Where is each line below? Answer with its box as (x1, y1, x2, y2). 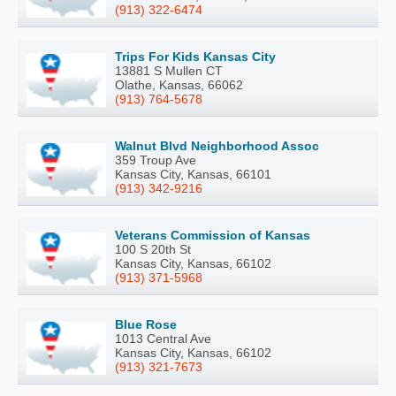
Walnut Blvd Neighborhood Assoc (115, 138, 319, 153)
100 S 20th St (115, 241, 191, 256)
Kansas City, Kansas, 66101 (115, 166, 271, 181)
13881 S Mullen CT (115, 63, 223, 78)
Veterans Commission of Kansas (115, 227, 310, 242)
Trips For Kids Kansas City (115, 49, 276, 64)
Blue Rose (115, 316, 177, 331)
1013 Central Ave (115, 331, 211, 346)
